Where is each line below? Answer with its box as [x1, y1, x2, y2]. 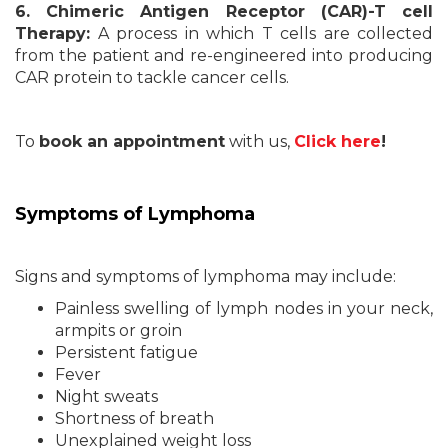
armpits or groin [55, 321, 182, 340]
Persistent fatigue [55, 343, 198, 362]
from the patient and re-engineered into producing [15, 46, 433, 65]
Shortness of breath [55, 409, 214, 428]
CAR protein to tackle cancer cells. [15, 68, 289, 87]
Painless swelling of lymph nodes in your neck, [55, 299, 433, 318]
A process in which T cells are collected [90, 24, 433, 43]
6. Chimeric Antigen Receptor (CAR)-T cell [15, 2, 433, 21]
